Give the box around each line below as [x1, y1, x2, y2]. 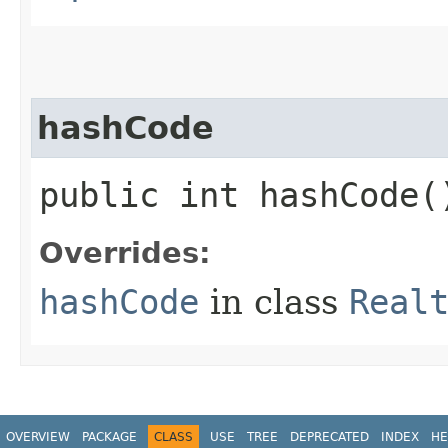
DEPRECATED [290, 429, 369, 444]
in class [199, 281, 349, 322]
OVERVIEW [6, 429, 70, 444]
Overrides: [39, 235, 211, 270]
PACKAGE [82, 429, 137, 444]
